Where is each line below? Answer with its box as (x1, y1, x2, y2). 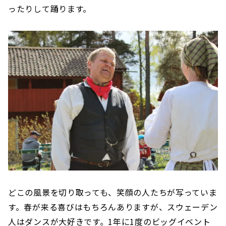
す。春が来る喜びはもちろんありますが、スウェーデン (8, 200, 218, 213)
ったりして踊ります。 (8, 2, 91, 15)
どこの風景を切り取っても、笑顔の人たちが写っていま (8, 186, 217, 198)
